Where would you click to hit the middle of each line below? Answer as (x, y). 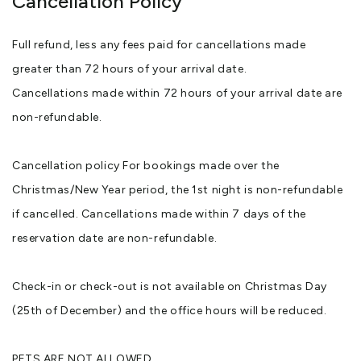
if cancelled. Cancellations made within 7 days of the (159, 214)
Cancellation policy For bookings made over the (146, 166)
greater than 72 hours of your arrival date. (130, 69)
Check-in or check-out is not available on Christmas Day (170, 287)
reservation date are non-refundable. (115, 239)
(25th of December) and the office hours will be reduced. (170, 311)
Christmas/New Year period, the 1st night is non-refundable (178, 190)
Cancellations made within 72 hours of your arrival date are (178, 93)
